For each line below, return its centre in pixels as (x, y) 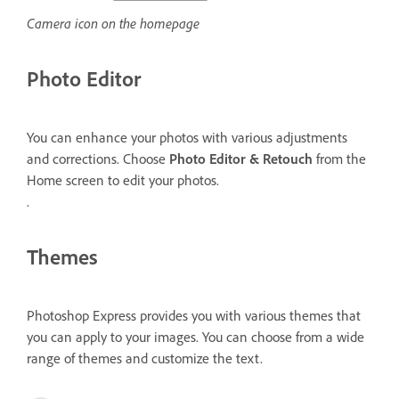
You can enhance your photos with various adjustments (187, 138)
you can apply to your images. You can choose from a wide (195, 337)
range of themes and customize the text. (147, 358)
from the (339, 159)
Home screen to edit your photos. (123, 180)
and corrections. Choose (98, 159)
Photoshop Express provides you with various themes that (194, 316)
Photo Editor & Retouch (241, 159)
